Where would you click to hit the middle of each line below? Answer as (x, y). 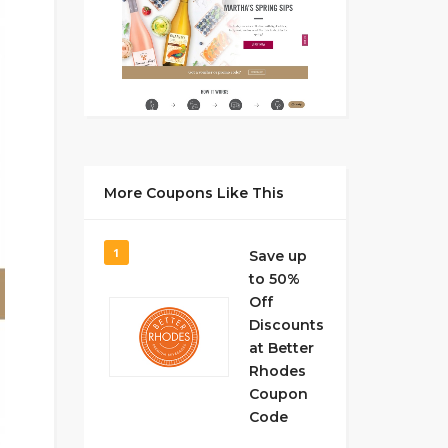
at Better (281, 348)
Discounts (286, 325)
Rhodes (277, 371)
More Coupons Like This (193, 193)
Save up (277, 256)
